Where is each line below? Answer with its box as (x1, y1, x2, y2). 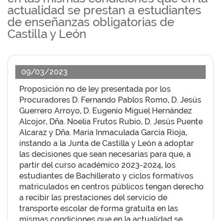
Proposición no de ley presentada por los (19, 84, 171, 94)
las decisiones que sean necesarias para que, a (19, 149, 191, 159)
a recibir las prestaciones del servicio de (19, 193, 167, 202)
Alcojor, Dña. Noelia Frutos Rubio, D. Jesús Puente (19, 117, 203, 126)
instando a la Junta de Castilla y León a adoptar (19, 139, 194, 148)
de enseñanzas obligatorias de (7, 15, 174, 29)
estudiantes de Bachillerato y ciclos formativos (19, 171, 193, 181)
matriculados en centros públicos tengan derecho (19, 182, 204, 191)
